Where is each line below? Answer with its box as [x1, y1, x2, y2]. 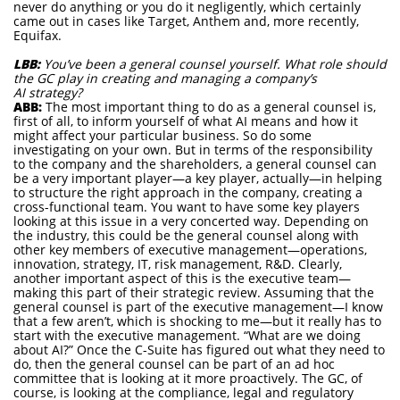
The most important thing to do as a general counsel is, [42, 98, 376, 115]
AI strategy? [13, 84, 82, 101]
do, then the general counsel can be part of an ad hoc [13, 355, 335, 372]
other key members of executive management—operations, [13, 241, 367, 258]
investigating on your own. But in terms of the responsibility [13, 141, 372, 158]
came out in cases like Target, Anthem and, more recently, [13, 12, 359, 29]
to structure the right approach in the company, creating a [13, 184, 362, 201]
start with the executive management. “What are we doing [13, 327, 361, 344]
